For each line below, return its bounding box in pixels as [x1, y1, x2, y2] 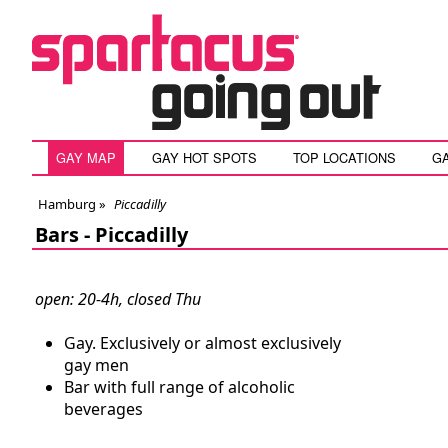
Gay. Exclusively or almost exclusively [64, 332, 341, 354]
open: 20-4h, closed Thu [35, 288, 201, 310]
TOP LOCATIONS [293, 148, 396, 167]
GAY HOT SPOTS [152, 148, 257, 167]
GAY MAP [56, 148, 116, 167]
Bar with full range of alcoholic [64, 376, 295, 398]
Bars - [35, 221, 95, 248]
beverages [64, 398, 143, 420]
